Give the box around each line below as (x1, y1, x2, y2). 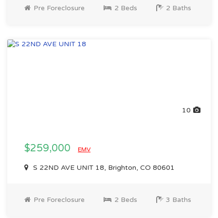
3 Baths (164, 196, 191, 204)
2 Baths (164, 4, 191, 12)
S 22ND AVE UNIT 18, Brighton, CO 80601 (31, 163, 175, 172)
